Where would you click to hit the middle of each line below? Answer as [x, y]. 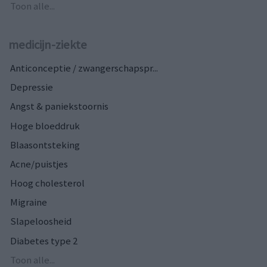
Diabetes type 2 [44, 240]
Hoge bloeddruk [45, 125]
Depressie [32, 87]
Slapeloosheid [41, 221]
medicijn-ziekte [48, 45]
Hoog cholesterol [47, 183]
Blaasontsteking [45, 145]
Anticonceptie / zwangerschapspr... [84, 68]
